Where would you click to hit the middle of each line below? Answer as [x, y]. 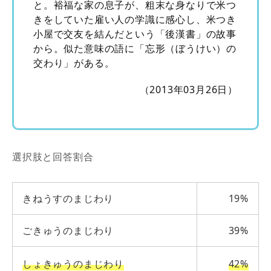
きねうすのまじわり [68, 198]
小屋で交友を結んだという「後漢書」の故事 [135, 34]
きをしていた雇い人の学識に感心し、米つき [135, 19]
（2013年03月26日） [188, 89]
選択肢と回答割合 [53, 156]
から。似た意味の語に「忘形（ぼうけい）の [135, 48]
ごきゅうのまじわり [68, 230]
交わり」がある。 [74, 63]
